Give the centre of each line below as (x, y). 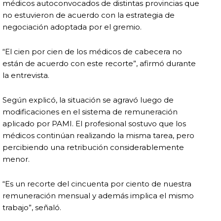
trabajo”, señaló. (32, 208)
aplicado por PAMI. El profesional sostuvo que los (94, 124)
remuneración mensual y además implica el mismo (98, 196)
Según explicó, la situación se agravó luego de (88, 100)
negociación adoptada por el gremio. (72, 27)
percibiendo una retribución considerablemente (93, 147)
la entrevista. (26, 75)
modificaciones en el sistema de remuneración (90, 112)
